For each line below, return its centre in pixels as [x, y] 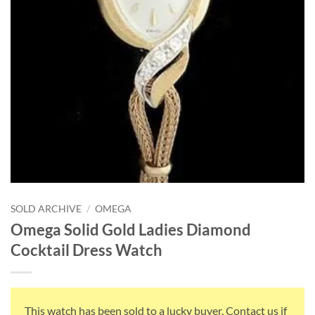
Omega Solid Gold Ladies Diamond [131, 230]
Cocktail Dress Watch [86, 250]
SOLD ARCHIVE [46, 209]
